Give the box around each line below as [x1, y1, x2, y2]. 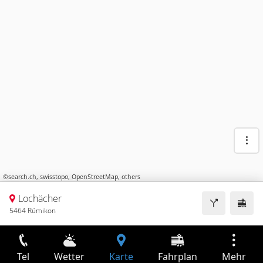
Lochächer [18, 192, 62, 205]
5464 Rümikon [9, 205, 56, 215]
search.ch [8, 173, 36, 181]
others [122, 173, 140, 181]
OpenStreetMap [72, 173, 118, 181]
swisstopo [40, 173, 68, 181]
